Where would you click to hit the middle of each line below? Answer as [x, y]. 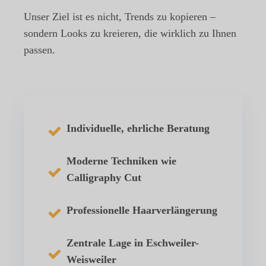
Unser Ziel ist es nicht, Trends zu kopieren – [120, 17]
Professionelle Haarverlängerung [142, 210]
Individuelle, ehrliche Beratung [138, 129]
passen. [39, 50]
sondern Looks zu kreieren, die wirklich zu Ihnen [130, 34]
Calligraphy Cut [104, 178]
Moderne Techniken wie [121, 161]
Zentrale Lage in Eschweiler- [133, 243]
